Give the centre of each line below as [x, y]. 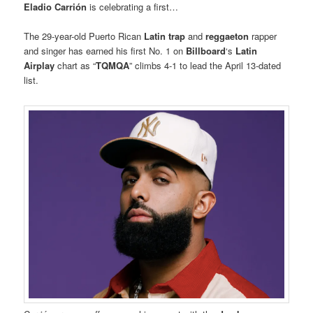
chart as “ [77, 65]
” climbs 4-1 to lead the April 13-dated [205, 65]
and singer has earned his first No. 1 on [105, 50]
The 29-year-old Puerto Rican [84, 36]
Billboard [206, 50]
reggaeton [226, 36]
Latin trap [165, 36]
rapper [263, 36]
